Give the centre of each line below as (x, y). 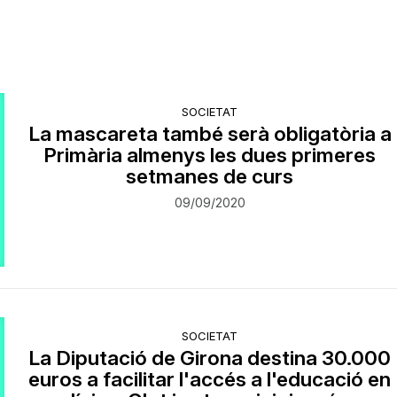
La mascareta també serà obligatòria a (210, 133)
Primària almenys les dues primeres (210, 155)
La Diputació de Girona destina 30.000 (210, 357)
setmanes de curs (210, 176)
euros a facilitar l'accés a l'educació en (210, 378)
